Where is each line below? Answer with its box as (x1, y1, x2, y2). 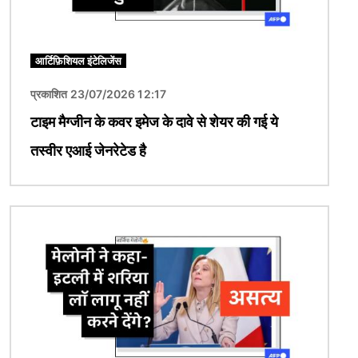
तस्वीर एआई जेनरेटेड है (30, 141, 146, 159)
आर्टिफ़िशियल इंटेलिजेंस (35, 54, 121, 67)
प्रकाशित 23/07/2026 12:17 (30, 86, 166, 101)
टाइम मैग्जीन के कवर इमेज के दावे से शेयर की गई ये (30, 113, 278, 130)
